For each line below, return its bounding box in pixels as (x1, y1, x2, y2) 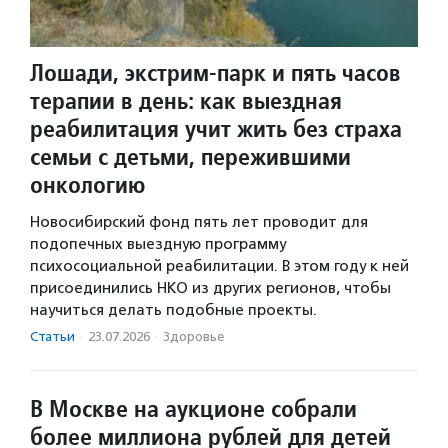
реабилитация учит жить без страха (30, 113, 402, 145)
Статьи (30, 329, 75, 345)
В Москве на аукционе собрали (30, 393, 357, 425)
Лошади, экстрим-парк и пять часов (30, 57, 401, 89)
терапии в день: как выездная (30, 85, 342, 117)
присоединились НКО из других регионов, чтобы (30, 279, 391, 298)
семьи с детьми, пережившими (30, 141, 351, 173)
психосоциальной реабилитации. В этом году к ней (30, 257, 409, 276)
